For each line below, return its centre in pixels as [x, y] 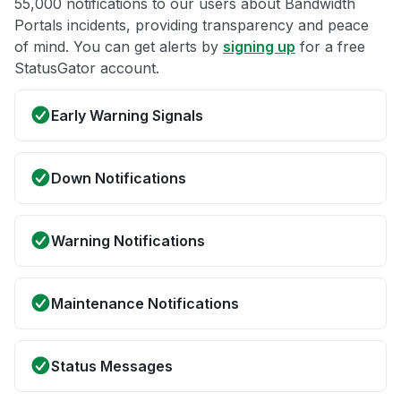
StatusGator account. [87, 68]
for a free [330, 47]
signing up [259, 47]
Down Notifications [119, 179]
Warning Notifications [128, 241]
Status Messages [112, 367]
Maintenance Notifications [145, 304]
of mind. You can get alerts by [119, 47]
